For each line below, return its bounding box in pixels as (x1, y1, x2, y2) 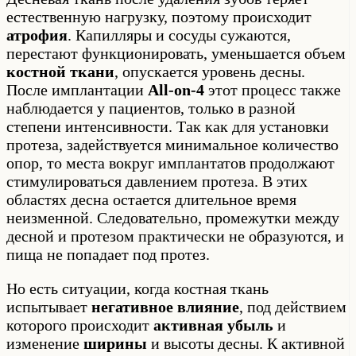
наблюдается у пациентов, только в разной (6, 99, 296, 117)
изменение (6, 334, 83, 352)
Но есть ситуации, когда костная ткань (6, 279, 269, 297)
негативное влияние (91, 297, 239, 315)
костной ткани (6, 62, 114, 80)
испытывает (6, 297, 91, 315)
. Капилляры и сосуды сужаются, (68, 25, 291, 44)
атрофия (6, 25, 68, 44)
